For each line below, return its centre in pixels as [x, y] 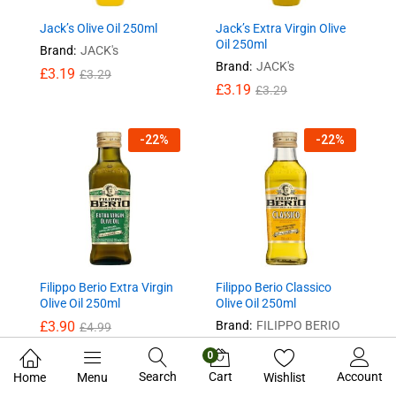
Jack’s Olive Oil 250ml [99, 28]
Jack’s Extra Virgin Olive [281, 28]
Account [359, 377]
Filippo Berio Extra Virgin [107, 287]
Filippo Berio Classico [274, 287]
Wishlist [284, 377]
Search [158, 377]
